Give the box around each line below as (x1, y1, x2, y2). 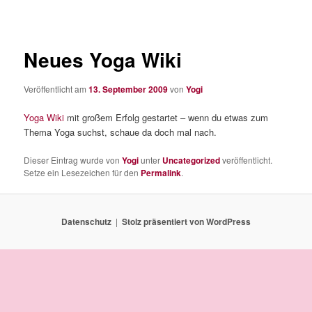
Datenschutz (61, 215, 111, 228)
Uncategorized (162, 153, 221, 166)
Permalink (141, 166, 182, 179)
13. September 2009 (88, 82, 169, 95)
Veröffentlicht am (24, 82, 89, 95)
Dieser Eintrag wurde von (24, 153, 123, 166)
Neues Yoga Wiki (24, 45, 182, 75)
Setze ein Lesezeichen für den (24, 166, 141, 178)
